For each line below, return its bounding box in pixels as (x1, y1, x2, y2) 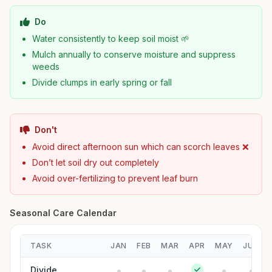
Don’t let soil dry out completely (32, 157, 159, 168)
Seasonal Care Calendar (10, 208, 117, 218)
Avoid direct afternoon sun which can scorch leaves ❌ (32, 141, 249, 152)
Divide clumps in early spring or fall (32, 77, 172, 87)
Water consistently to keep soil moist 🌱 (32, 33, 189, 44)
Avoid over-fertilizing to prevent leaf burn (32, 173, 198, 183)
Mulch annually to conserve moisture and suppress (32, 49, 236, 59)
